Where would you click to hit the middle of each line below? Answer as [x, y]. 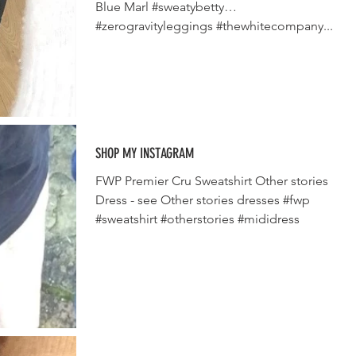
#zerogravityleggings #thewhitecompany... [214, 26]
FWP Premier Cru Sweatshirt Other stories [212, 180]
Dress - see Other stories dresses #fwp [203, 199]
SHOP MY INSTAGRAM [145, 153]
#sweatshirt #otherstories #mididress [197, 219]
